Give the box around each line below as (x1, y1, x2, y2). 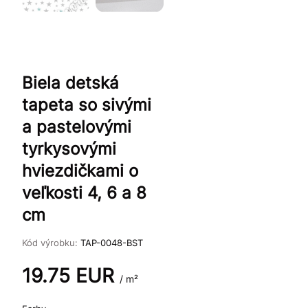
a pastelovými (22, 117, 131, 137)
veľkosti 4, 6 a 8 (22, 183, 146, 203)
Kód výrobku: (22, 237, 80, 249)
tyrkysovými (22, 139, 116, 159)
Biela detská (22, 73, 119, 93)
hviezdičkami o (22, 161, 138, 181)
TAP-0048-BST (80, 237, 143, 249)
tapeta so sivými (22, 95, 151, 115)
